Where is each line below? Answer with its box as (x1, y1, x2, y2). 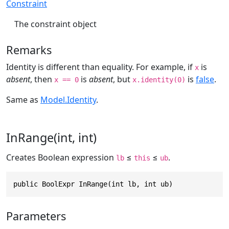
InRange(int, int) (6, 129, 97, 146)
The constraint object (14, 18, 97, 30)
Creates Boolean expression (6, 151, 116, 163)
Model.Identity (40, 94, 96, 105)
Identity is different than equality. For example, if (6, 61, 195, 73)
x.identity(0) (132, 75, 186, 84)
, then (30, 73, 54, 85)
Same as (6, 94, 40, 105)
